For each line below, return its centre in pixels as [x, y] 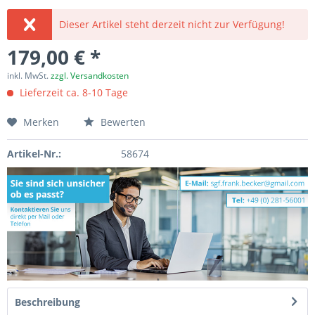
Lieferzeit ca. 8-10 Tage [72, 92]
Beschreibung [47, 302]
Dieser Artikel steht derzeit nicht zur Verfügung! [172, 24]
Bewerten [122, 122]
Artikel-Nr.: [34, 154]
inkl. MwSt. [29, 76]
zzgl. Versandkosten [90, 76]
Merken [41, 122]
